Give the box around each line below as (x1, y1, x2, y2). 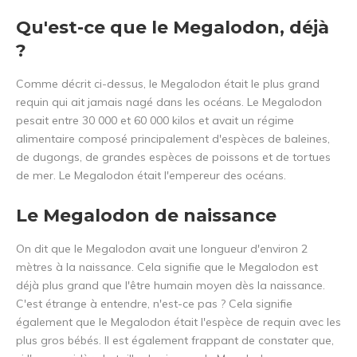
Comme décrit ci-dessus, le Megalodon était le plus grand (16, 76, 320, 92)
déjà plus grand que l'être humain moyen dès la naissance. (16, 278, 325, 293)
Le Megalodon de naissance (16, 205, 277, 227)
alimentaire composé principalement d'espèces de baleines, (16, 131, 330, 147)
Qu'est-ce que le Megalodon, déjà (16, 17, 329, 39)
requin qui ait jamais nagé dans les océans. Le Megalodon (16, 95, 322, 110)
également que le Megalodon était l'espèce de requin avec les (16, 315, 341, 330)
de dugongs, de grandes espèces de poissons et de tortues (16, 150, 331, 165)
